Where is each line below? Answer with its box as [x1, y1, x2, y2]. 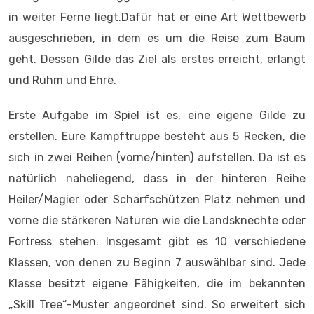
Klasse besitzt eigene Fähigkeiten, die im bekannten [8, 277, 306, 290]
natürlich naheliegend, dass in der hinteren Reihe [8, 172, 306, 185]
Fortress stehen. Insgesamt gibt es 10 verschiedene [8, 235, 306, 248]
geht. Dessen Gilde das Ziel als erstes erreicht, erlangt [8, 53, 306, 66]
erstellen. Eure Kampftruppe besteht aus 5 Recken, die [8, 130, 306, 143]
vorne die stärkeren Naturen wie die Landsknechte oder [8, 214, 306, 227]
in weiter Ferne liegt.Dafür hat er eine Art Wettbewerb [8, 11, 306, 24]
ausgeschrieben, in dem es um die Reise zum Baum [8, 32, 306, 45]
